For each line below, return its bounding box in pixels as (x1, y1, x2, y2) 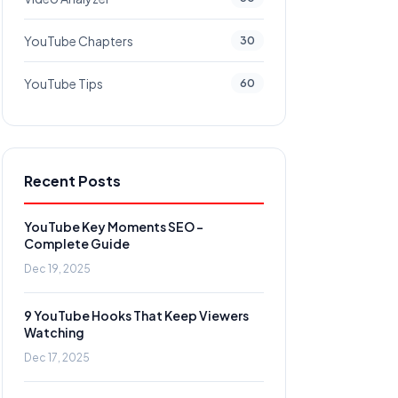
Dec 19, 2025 (24, 262, 91, 275)
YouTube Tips (24, 75, 103, 92)
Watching (24, 324, 84, 340)
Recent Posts (24, 171, 121, 190)
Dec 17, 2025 (24, 351, 90, 364)
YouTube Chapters (24, 32, 133, 49)
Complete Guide (24, 235, 130, 251)
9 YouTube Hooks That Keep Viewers (24, 307, 249, 323)
